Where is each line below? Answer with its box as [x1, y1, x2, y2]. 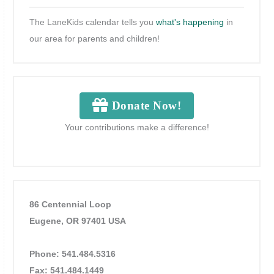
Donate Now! [108, 99, 182, 113]
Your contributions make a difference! [64, 123, 209, 133]
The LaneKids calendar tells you [29, 17, 157, 27]
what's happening [156, 17, 224, 27]
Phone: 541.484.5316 [29, 249, 116, 259]
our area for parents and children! [29, 34, 160, 43]
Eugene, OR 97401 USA [29, 216, 127, 226]
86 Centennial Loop [29, 199, 112, 209]
